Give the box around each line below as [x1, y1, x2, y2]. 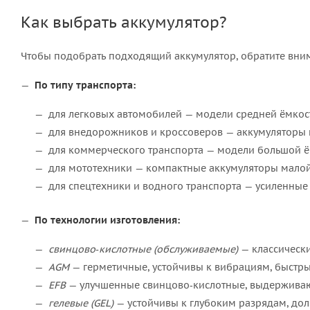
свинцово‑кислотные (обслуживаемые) [48, 243, 238, 255]
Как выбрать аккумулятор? [21, 12, 227, 32]
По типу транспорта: [35, 79, 136, 91]
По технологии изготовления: [35, 214, 180, 226]
